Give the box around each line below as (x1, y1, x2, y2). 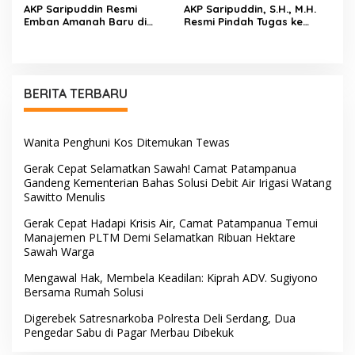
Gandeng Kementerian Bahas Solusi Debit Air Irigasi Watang (24, 175, 331, 191)
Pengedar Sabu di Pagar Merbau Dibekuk (24, 325, 234, 341)
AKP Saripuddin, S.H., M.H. (183, 2, 316, 16)
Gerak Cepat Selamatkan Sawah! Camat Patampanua (24, 161, 296, 177)
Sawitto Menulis (24, 189, 105, 205)
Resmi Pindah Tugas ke (183, 15, 303, 29)
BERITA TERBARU (24, 86, 128, 102)
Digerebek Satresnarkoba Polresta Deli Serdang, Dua (24, 311, 296, 326)
